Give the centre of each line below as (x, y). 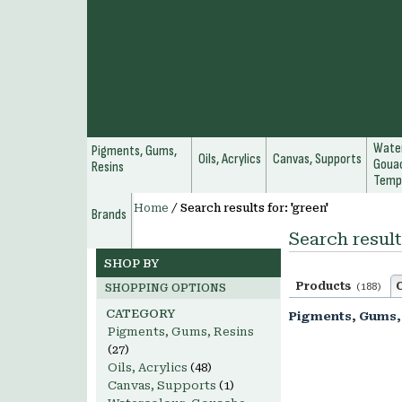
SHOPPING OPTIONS (166, 288)
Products (326, 286)
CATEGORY (140, 314)
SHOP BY (131, 263)
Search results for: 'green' (254, 208)
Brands (109, 215)
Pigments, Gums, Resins (181, 332)
